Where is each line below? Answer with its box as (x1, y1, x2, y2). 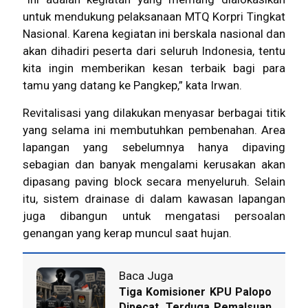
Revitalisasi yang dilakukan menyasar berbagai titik (23, 105, 285, 120)
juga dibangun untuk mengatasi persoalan (23, 208, 285, 223)
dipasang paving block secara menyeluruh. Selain (23, 174, 285, 188)
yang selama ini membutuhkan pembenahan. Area (23, 122, 285, 137)
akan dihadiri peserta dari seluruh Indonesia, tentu (23, 43, 285, 58)
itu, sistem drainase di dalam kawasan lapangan (23, 191, 285, 206)
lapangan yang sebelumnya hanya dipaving (23, 140, 285, 154)
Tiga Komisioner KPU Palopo (119, 285, 272, 298)
